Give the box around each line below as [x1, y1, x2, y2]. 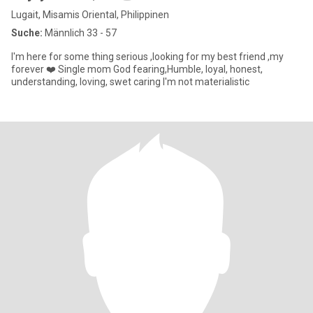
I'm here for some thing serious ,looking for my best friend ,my [11, 51, 284, 62]
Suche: [11, 27, 43, 38]
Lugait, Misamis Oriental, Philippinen [11, 9, 169, 20]
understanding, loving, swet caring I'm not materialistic [11, 76, 249, 87]
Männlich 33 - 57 [43, 27, 117, 38]
